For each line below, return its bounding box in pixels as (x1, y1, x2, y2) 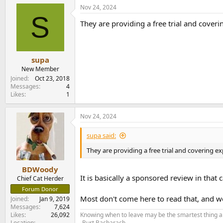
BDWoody (22, 164, 58, 174)
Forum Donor (22, 185, 58, 193)
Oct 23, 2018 (35, 74, 70, 83)
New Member (21, 65, 59, 73)
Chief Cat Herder (16, 174, 64, 183)
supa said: (87, 131, 116, 140)
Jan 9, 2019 (39, 194, 70, 203)
